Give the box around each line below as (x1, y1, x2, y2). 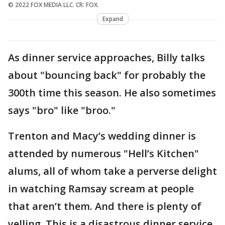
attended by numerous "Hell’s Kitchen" (8, 146, 199, 160)
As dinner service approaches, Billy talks (8, 50, 205, 64)
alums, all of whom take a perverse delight (8, 164, 217, 178)
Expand (102, 14, 123, 23)
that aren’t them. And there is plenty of (8, 199, 201, 213)
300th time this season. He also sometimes (8, 85, 216, 99)
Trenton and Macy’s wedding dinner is (8, 129, 196, 143)
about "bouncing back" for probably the (8, 68, 205, 82)
